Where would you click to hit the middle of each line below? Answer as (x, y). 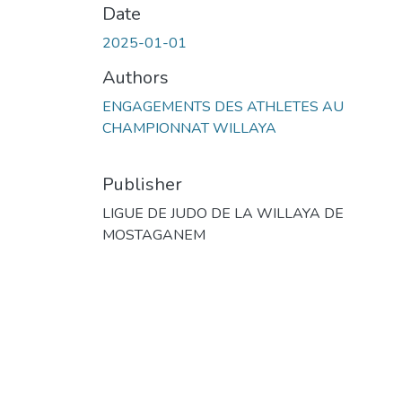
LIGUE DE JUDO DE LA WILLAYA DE (223, 213)
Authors (135, 77)
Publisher (142, 184)
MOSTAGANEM (154, 235)
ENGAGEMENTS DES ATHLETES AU (223, 106)
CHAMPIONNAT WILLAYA (189, 128)
